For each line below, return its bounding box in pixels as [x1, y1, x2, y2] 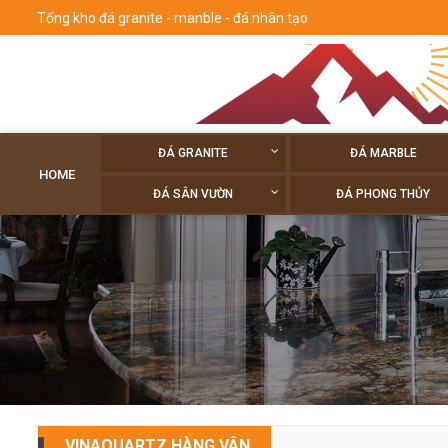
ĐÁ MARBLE [349, 146, 417, 160]
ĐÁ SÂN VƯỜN [153, 187, 234, 201]
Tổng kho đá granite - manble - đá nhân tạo [37, 9, 308, 26]
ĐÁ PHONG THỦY [336, 187, 431, 201]
